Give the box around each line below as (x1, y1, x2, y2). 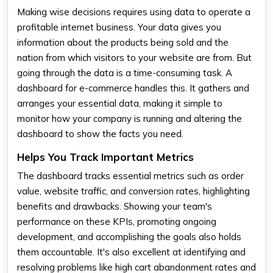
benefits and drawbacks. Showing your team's (17, 200, 212, 212)
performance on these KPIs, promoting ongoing (17, 215, 216, 227)
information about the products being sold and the (17, 36, 229, 48)
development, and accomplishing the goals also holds (17, 230, 241, 243)
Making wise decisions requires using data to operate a (17, 5, 250, 18)
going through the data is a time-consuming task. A (17, 66, 232, 79)
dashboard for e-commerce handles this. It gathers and (17, 82, 249, 94)
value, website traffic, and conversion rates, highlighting (17, 185, 250, 197)
